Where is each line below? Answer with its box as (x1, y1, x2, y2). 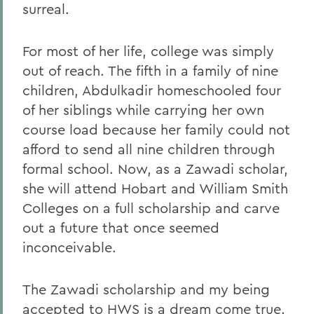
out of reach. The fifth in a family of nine (22, 62, 278, 79)
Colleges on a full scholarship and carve (22, 199, 280, 217)
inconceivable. (22, 238, 116, 256)
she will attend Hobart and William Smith (22, 179, 288, 197)
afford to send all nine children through (22, 140, 275, 158)
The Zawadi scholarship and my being (22, 280, 270, 298)
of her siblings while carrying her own (22, 101, 264, 118)
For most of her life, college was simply (22, 42, 274, 60)
